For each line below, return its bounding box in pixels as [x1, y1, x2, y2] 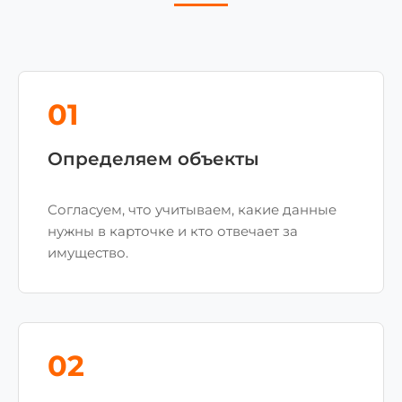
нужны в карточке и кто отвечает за [48, 223, 298, 240]
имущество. [48, 244, 128, 261]
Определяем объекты [48, 148, 259, 170]
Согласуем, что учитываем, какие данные [48, 201, 336, 218]
